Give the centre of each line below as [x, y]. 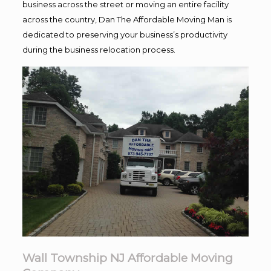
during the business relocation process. [99, 49]
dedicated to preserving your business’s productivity [125, 34]
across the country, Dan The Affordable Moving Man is [127, 19]
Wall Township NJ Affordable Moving [127, 258]
